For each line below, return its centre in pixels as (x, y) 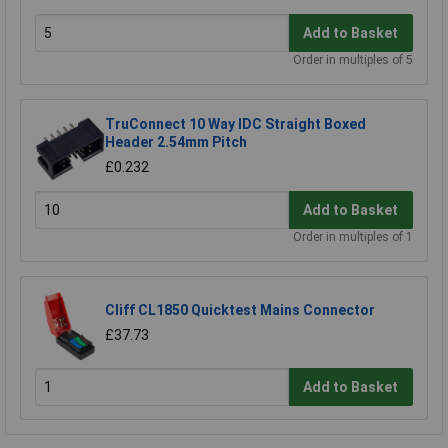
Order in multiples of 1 (353, 237)
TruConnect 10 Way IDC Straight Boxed (235, 124)
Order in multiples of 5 (353, 60)
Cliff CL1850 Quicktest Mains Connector (240, 310)
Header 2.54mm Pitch (176, 142)
